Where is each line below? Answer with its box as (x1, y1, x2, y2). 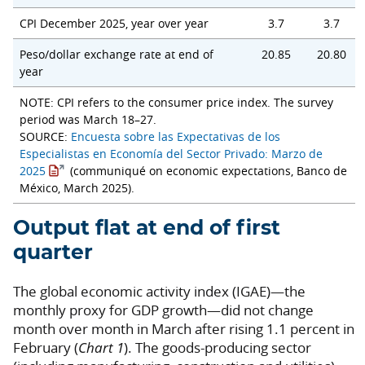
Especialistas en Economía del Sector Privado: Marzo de (20, 146, 323, 162)
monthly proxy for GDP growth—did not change (13, 301, 314, 320)
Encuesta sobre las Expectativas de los (71, 129, 280, 145)
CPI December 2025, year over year (20, 15, 209, 32)
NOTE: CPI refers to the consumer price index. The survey (20, 95, 333, 111)
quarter (13, 243, 93, 264)
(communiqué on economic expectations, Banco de (67, 163, 348, 179)
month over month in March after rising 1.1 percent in (13, 319, 354, 339)
